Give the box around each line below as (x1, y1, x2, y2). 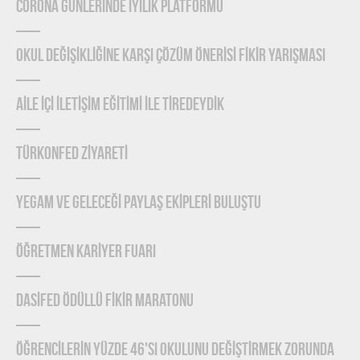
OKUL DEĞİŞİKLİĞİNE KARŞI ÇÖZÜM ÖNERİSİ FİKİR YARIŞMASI (16, 47, 325, 66)
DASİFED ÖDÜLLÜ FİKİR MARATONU (16, 292, 194, 311)
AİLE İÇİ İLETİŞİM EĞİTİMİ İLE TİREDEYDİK (16, 96, 224, 115)
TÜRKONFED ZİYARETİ (16, 145, 128, 164)
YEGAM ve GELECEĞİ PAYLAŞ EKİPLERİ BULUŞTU (16, 194, 261, 213)
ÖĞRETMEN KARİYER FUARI (16, 243, 156, 262)
